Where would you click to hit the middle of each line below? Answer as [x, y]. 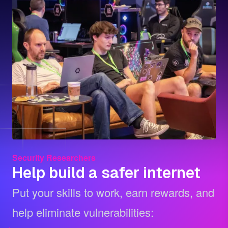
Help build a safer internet [106, 173]
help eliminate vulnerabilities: [83, 212]
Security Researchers [54, 157]
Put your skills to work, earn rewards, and [113, 192]
